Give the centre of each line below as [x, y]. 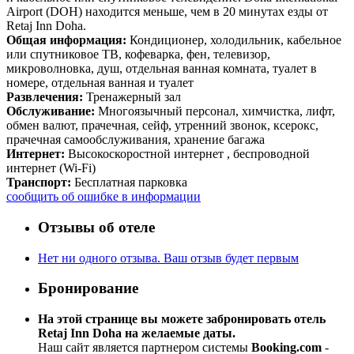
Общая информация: [66, 40]
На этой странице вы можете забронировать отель [182, 319]
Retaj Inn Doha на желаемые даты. [137, 333]
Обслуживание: [51, 111]
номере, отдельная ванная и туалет [100, 83]
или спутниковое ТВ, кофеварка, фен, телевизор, [138, 55]
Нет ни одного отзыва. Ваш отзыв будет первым [168, 258]
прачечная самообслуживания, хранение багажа [136, 140]
